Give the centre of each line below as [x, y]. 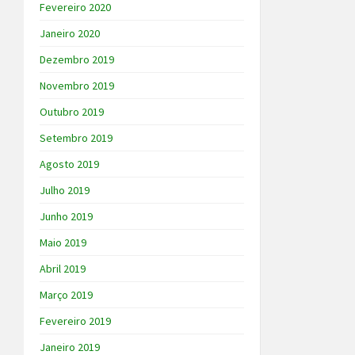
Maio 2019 [63, 243]
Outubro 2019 [72, 112]
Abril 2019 [63, 269]
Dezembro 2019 [77, 60]
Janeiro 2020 [70, 34]
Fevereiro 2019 [75, 321]
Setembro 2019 [76, 138]
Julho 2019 [65, 191]
